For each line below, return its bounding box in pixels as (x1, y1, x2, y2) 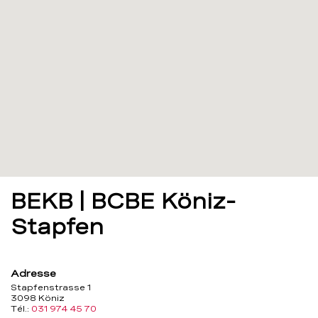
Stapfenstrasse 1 (11, 283, 91, 292)
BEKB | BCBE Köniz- (11, 188, 236, 214)
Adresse (11, 268, 56, 279)
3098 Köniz (11, 293, 65, 303)
